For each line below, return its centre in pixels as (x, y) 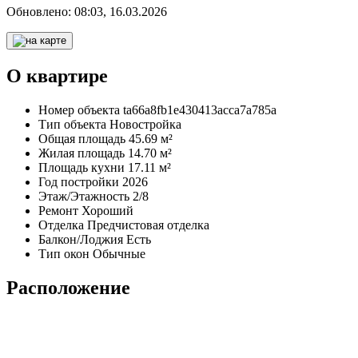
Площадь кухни (82, 167)
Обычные (119, 253)
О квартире (57, 76)
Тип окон (64, 253)
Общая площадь (82, 138)
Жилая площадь (82, 153)
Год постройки (79, 181)
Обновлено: (40, 12)
